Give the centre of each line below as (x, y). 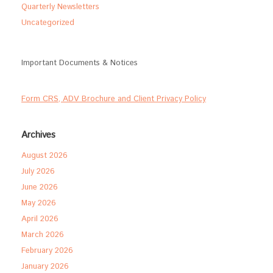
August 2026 (44, 156)
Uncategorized (48, 23)
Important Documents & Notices (80, 63)
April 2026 (40, 219)
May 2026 (39, 203)
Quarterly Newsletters (60, 7)
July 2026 (38, 172)
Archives (38, 135)
